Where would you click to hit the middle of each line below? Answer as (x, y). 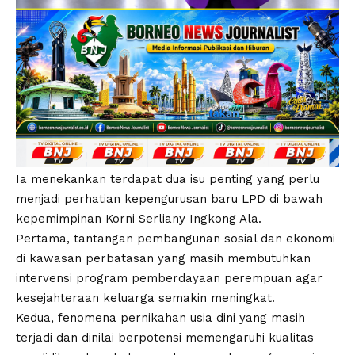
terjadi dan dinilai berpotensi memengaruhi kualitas (165, 338)
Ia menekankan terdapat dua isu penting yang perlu (168, 179)
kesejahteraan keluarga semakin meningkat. (145, 298)
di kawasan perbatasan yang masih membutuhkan (163, 259)
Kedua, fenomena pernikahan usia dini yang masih (160, 318)
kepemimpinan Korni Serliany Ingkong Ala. (139, 219)
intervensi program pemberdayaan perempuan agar (169, 279)
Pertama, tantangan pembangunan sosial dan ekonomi (176, 239)
